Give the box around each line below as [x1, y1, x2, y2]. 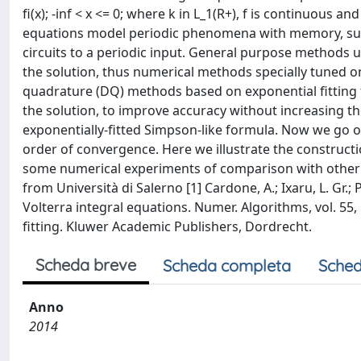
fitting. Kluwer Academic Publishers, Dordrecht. [23, 218, 312, 235]
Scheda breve [35, 255, 136, 275]
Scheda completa [163, 255, 291, 276]
